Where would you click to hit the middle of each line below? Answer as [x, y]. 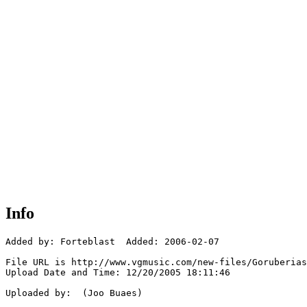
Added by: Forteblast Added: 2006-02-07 [112, 242]
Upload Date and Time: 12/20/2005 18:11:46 [118, 273]
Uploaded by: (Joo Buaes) [74, 293]
